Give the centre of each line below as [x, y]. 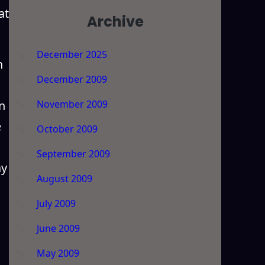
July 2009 [56, 203]
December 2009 [72, 79]
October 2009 [67, 129]
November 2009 [72, 104]
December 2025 [72, 54]
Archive [115, 21]
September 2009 [73, 153]
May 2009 [58, 253]
